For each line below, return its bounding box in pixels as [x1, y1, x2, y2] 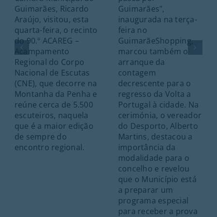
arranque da [118, 56, 165, 67]
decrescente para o [118, 77, 191, 89]
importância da [118, 141, 176, 153]
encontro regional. [14, 141, 85, 153]
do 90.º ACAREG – [14, 35, 79, 46]
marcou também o [118, 46, 188, 57]
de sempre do [14, 131, 67, 142]
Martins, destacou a [118, 131, 193, 142]
